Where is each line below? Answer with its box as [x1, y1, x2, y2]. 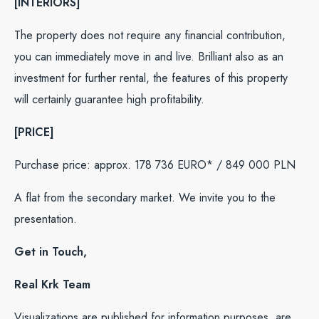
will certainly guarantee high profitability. [14, 91, 204, 108]
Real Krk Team [14, 276, 90, 293]
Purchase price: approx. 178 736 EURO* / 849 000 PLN [14, 157, 299, 173]
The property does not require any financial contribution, [14, 27, 286, 43]
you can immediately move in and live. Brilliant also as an [14, 48, 283, 65]
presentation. [14, 211, 77, 227]
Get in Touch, [14, 244, 87, 260]
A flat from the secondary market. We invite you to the [14, 189, 276, 206]
